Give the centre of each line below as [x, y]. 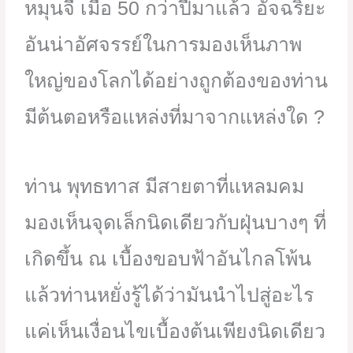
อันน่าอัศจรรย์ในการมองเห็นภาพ [163, 45]
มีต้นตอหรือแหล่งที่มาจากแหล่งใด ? [175, 117]
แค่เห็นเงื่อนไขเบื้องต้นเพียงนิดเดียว [175, 331]
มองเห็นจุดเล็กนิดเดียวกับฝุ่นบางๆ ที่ [176, 223]
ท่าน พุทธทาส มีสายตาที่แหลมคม [165, 186]
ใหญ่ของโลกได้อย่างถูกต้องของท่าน [176, 81]
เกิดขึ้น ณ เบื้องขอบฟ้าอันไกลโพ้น [168, 259]
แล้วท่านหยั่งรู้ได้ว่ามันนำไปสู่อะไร [169, 295]
